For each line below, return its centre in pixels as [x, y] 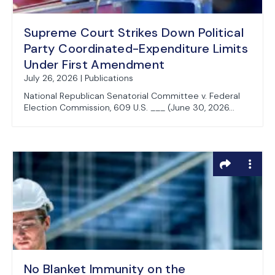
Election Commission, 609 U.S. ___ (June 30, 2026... [129, 107]
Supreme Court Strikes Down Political [134, 33]
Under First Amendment [95, 64]
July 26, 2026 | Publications [79, 78]
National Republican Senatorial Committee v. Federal [132, 96]
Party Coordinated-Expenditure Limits [136, 48]
